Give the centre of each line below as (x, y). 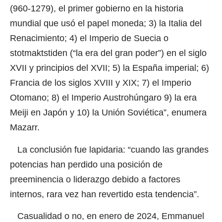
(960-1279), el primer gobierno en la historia (97, 9)
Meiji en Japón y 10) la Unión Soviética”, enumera (108, 113)
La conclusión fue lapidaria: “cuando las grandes (109, 149)
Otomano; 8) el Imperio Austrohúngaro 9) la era (103, 98)
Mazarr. (25, 128)
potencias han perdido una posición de (86, 164)
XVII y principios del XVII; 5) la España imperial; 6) (110, 68)
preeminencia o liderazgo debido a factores (95, 179)
